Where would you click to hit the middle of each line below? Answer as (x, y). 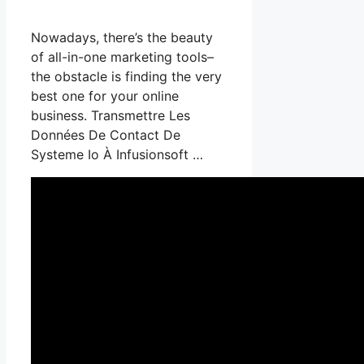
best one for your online (105, 95)
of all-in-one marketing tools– (122, 56)
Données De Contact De (106, 134)
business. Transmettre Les (110, 115)
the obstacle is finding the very (126, 76)
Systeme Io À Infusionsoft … (117, 154)
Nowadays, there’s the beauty (122, 37)
